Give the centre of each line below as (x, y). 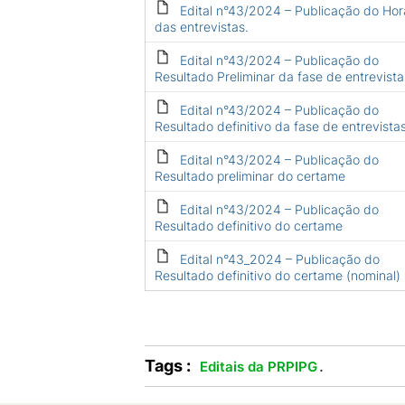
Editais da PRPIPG (259, 367)
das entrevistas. (201, 27)
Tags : (168, 366)
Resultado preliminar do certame (250, 176)
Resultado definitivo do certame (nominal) (277, 275)
